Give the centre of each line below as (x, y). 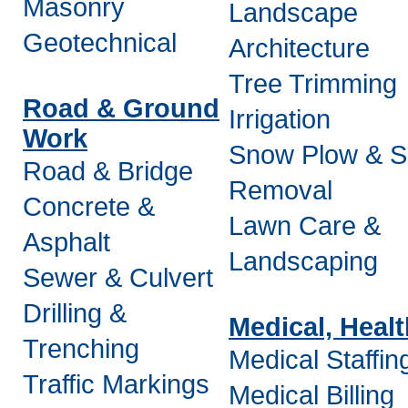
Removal (280, 190)
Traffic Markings (116, 384)
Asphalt (66, 242)
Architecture (299, 48)
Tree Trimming (313, 84)
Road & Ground (121, 108)
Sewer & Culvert (118, 278)
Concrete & (89, 207)
